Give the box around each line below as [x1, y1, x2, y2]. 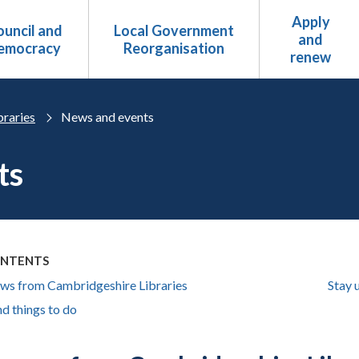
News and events [61, 109, 154, 124]
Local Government [113, 22, 234, 39]
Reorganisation [123, 39, 224, 57]
